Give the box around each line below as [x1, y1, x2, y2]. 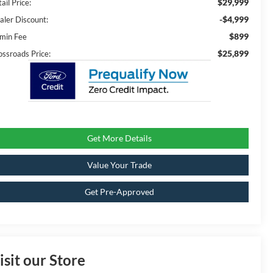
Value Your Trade [87, 160, 152, 171]
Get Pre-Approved [84, 186, 154, 197]
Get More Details [87, 133, 152, 144]
